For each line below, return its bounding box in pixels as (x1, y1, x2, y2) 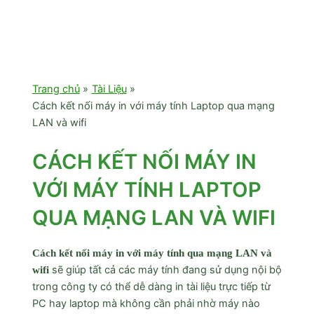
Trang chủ (32, 82, 80, 95)
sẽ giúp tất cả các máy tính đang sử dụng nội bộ (48, 263, 282, 276)
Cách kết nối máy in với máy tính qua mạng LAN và (32, 247, 272, 259)
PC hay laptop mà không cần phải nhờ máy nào (32, 296, 260, 310)
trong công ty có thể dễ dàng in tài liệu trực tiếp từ (32, 280, 271, 293)
